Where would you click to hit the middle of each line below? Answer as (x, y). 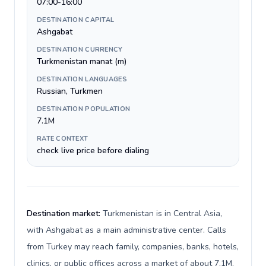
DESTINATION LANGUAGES (82, 79)
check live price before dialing (93, 151)
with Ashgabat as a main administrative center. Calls (126, 230)
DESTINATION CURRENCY (80, 50)
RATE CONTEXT (63, 139)
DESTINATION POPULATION (84, 109)
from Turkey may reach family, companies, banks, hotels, (133, 247)
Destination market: (65, 213)
